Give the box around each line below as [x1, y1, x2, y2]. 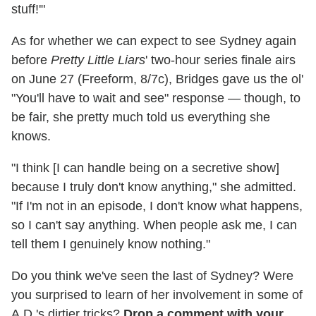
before [11, 53, 51, 68]
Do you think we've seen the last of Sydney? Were [11, 269, 293, 284]
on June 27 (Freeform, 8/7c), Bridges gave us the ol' [11, 72, 303, 87]
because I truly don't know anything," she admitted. [11, 180, 296, 195]
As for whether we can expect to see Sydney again [11, 34, 296, 49]
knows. [11, 129, 51, 144]
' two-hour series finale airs [145, 53, 296, 68]
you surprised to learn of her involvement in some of [11, 288, 303, 303]
